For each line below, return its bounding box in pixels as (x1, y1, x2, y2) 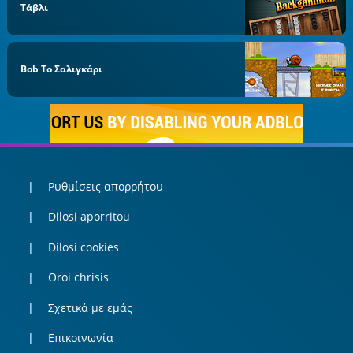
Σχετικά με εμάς (47, 299, 132, 315)
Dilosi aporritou (47, 209, 130, 225)
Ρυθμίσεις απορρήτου (47, 178, 163, 194)
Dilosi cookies (47, 239, 119, 255)
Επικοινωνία (47, 330, 113, 346)
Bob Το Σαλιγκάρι (20, 62, 103, 76)
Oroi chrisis (47, 269, 109, 285)
